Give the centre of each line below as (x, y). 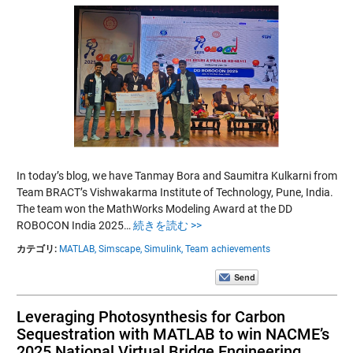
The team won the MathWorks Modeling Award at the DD (154, 208)
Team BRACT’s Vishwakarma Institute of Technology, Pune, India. (175, 192)
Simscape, (120, 249)
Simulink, (163, 249)
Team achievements (227, 249)
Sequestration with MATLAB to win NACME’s (173, 334)
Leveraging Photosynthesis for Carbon (150, 316)
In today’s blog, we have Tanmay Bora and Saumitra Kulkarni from (176, 175)
